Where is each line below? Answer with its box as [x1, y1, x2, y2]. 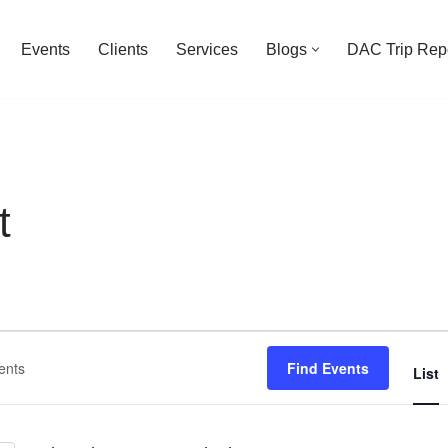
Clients [98, 41, 148, 58]
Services [176, 41, 238, 58]
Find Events [286, 358, 369, 378]
